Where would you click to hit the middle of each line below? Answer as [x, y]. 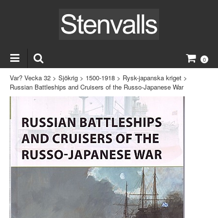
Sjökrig [68, 77]
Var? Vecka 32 [30, 77]
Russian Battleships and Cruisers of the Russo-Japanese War [97, 87]
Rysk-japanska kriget [152, 77]
